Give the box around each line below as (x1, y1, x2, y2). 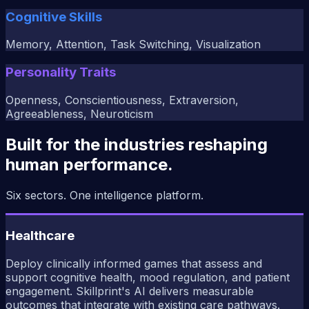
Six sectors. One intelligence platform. (6, 188, 203, 202)
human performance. (6, 154, 173, 175)
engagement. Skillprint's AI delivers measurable (6, 284, 254, 299)
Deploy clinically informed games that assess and (6, 257, 262, 271)
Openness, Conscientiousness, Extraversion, (6, 92, 239, 107)
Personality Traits (6, 64, 116, 81)
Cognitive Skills (6, 8, 102, 25)
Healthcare (6, 228, 74, 244)
